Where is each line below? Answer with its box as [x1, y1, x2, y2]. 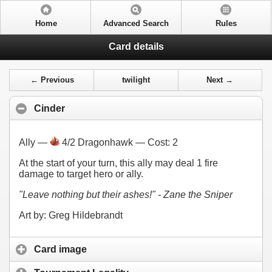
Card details [108, 41, 164, 52]
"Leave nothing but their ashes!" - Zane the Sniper [19, 189, 233, 200]
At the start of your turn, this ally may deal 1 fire [19, 158, 218, 169]
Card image [34, 243, 87, 254]
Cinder [34, 103, 65, 114]
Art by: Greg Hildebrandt [19, 210, 123, 221]
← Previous [30, 76, 74, 85]
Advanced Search [103, 19, 169, 28]
